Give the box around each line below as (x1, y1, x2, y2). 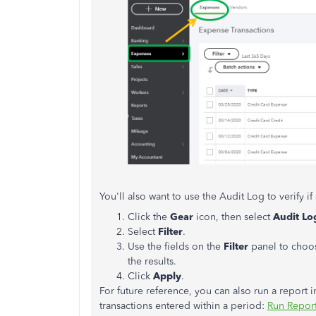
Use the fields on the (128, 240, 224, 253)
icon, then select (193, 210, 273, 223)
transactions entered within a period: (99, 299, 267, 312)
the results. (128, 255, 176, 267)
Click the (128, 210, 167, 223)
